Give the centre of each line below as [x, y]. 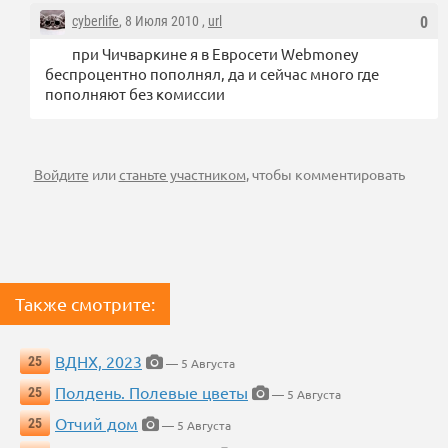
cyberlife [95, 21]
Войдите [61, 174]
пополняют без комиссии [135, 94]
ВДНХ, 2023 [98, 361]
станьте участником [182, 174]
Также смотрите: [85, 304]
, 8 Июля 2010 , [163, 21]
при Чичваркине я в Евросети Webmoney [215, 54]
